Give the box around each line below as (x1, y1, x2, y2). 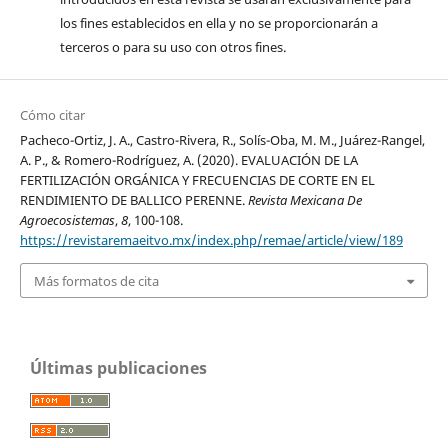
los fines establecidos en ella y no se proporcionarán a (59, 14, 378, 33)
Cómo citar (19, 106, 85, 125)
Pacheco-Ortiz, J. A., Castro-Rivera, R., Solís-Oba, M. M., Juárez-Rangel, (19, 131, 425, 150)
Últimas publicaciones (30, 356, 207, 379)
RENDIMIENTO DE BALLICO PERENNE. (19, 191, 248, 210)
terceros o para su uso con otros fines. (59, 38, 286, 57)
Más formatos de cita (33, 271, 159, 290)
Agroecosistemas (19, 211, 115, 230)
